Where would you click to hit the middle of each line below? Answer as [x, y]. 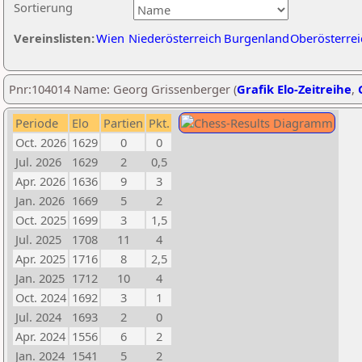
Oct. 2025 [41, 220]
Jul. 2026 [38, 162]
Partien [123, 123]
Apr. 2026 [40, 181]
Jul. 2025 [38, 239]
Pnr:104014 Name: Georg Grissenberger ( [123, 89]
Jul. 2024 [38, 317]
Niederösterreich [175, 38]
